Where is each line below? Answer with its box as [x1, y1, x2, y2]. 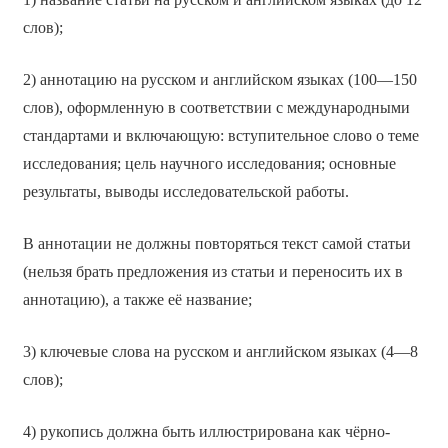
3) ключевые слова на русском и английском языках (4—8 [22, 342, 418, 360]
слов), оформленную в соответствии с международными [22, 98, 410, 116]
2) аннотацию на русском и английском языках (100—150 [22, 70, 417, 88]
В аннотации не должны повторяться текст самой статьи [22, 234, 411, 252]
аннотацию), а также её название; [22, 290, 252, 308]
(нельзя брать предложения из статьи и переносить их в [22, 262, 403, 280]
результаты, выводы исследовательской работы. [22, 182, 349, 200]
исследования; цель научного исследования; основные [22, 154, 396, 172]
